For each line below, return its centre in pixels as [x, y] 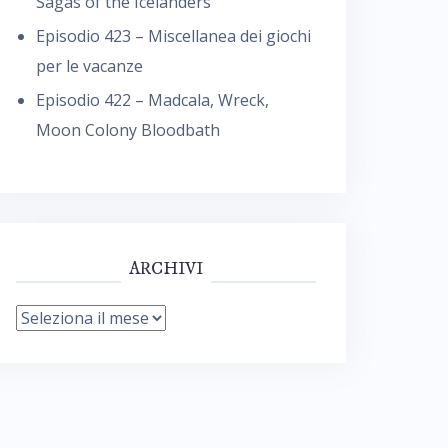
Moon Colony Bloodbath [128, 130]
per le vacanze [89, 66]
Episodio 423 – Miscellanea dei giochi [173, 36]
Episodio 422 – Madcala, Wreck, [152, 100]
